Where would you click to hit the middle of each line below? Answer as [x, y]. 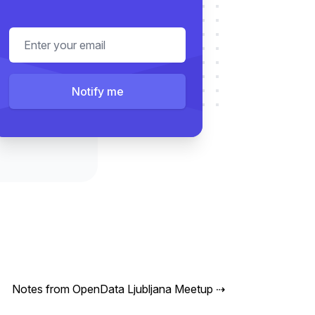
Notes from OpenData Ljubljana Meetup [112, 289]
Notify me [97, 92]
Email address [44, 36]
